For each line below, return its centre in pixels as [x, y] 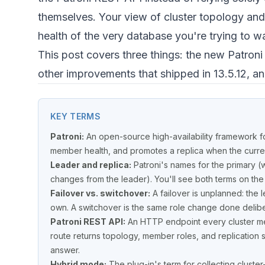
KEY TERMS [76, 117]
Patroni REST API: [88, 222]
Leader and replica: [91, 165]
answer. [65, 250]
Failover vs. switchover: [100, 193]
